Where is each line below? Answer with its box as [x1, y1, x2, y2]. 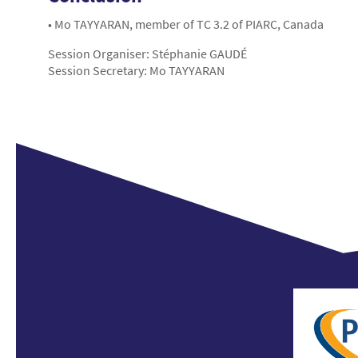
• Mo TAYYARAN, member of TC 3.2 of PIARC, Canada [48, 16, 324, 33]
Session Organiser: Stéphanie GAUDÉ [48, 46, 247, 62]
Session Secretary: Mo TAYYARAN [48, 62, 225, 79]
